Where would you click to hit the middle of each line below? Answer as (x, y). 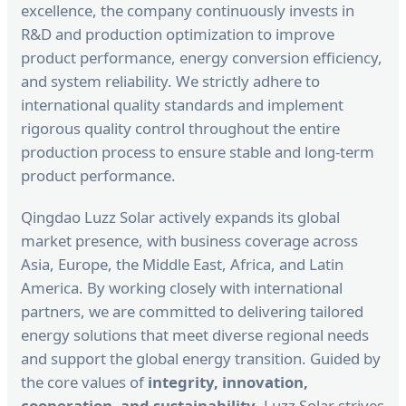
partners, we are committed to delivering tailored (192, 311)
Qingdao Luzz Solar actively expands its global (180, 217)
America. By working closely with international (182, 287)
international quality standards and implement (182, 104)
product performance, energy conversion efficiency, (202, 57)
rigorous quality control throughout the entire (180, 128)
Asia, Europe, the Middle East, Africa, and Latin (182, 264)
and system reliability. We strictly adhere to (170, 81)
